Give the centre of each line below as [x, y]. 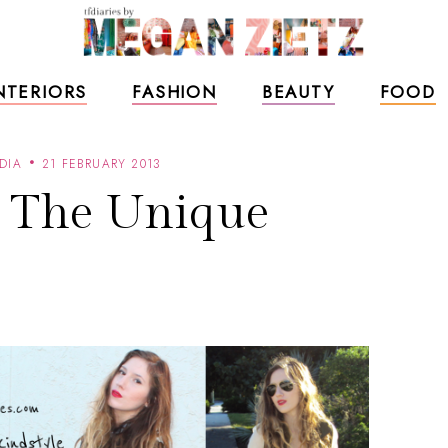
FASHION [174, 92]
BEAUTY [298, 92]
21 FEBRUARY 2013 [102, 164]
